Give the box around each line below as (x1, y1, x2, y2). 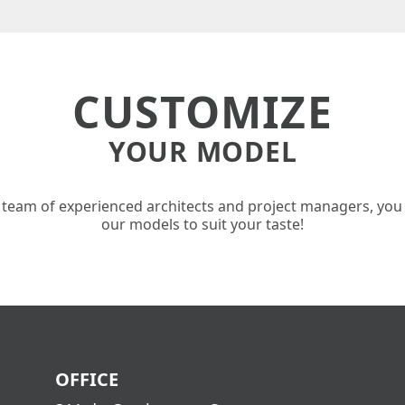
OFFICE (55, 367, 119, 391)
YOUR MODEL (108, 133, 297, 170)
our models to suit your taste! (101, 214, 304, 234)
